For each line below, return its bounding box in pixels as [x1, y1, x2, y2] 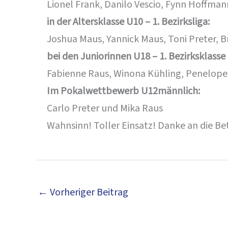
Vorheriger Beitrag [48, 185, 128, 199]
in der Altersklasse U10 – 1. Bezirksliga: [47, 15, 210, 29]
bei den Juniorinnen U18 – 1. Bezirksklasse [47, 49, 225, 64]
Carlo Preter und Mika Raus [47, 101, 163, 116]
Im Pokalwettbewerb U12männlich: [47, 84, 200, 98]
